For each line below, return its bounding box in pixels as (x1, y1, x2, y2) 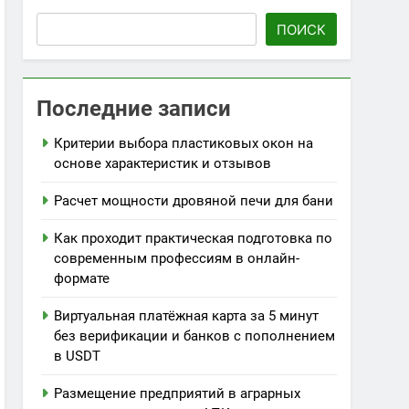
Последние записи (37, 96, 232, 121)
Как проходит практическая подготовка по (54, 230, 333, 246)
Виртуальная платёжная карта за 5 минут (54, 308, 320, 324)
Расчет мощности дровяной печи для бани (54, 193, 334, 209)
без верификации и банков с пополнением (54, 328, 336, 344)
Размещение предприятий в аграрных (54, 385, 301, 402)
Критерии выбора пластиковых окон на (54, 135, 314, 152)
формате (54, 270, 110, 287)
